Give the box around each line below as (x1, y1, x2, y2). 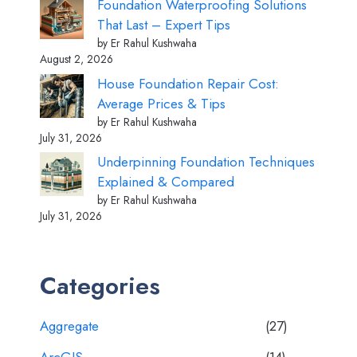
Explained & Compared (97, 172, 234, 191)
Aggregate (40, 316, 99, 335)
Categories (40, 269, 160, 303)
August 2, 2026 (40, 51, 113, 67)
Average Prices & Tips (97, 93, 226, 113)
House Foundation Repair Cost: (97, 73, 279, 93)
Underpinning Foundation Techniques (97, 152, 315, 171)
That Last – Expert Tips (97, 15, 230, 34)
